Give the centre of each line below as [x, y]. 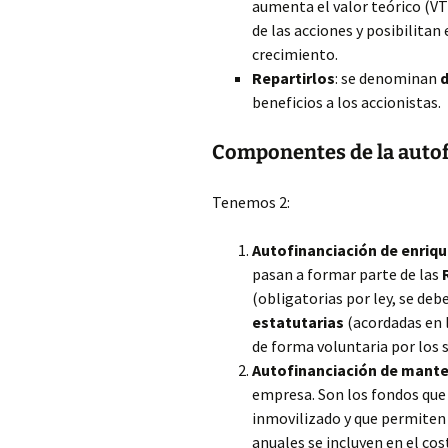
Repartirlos [293, 78]
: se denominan [387, 78]
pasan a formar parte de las [347, 274]
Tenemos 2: [251, 202]
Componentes [281, 152]
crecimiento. [295, 54]
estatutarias [298, 322]
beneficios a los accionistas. [346, 102]
